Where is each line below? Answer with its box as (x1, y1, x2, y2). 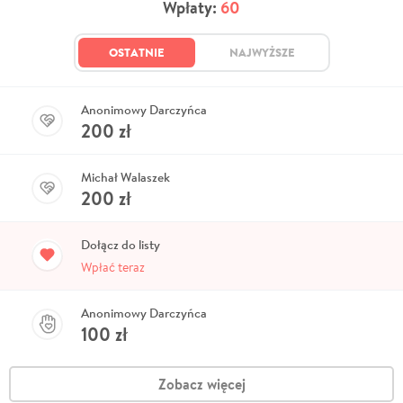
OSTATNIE (108, 44, 165, 61)
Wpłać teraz (81, 259, 145, 276)
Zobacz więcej (157, 374, 246, 395)
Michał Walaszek (81, 169, 170, 186)
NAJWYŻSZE (228, 44, 295, 61)
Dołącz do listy (81, 237, 160, 254)
